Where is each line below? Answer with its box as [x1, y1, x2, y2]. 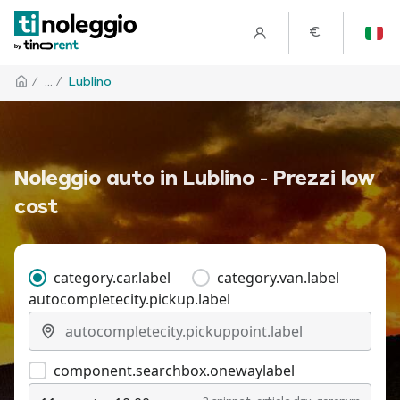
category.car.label [54, 268, 171, 287]
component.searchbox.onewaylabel [54, 361, 295, 380]
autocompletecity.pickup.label [29, 289, 230, 309]
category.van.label [217, 268, 339, 287]
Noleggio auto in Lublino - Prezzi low [14, 169, 374, 190]
